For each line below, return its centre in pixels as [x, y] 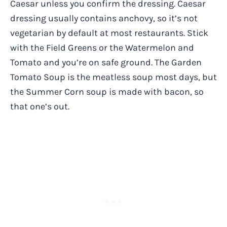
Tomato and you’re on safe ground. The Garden [106, 62]
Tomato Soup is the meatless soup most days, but [113, 77]
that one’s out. [40, 106]
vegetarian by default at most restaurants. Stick [109, 33]
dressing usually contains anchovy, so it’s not [104, 18]
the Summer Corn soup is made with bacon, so [107, 91]
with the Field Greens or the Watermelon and [102, 47]
